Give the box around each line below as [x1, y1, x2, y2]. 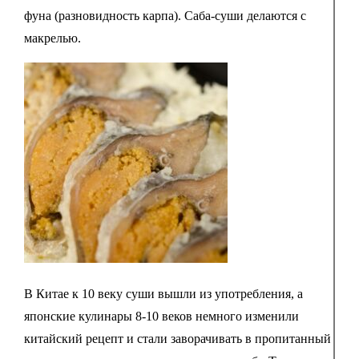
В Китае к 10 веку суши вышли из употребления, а [23, 286, 303, 301]
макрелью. [23, 30, 81, 45]
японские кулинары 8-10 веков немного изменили [23, 309, 299, 323]
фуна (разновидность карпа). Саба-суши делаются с [23, 8, 306, 22]
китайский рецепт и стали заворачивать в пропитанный [23, 331, 331, 345]
